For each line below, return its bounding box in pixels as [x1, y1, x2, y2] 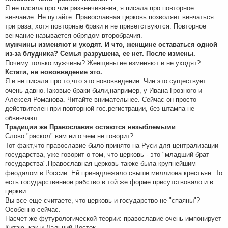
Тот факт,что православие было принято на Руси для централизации [5, 141, 218, 149]
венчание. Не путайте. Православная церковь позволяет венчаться [5, 13, 214, 21]
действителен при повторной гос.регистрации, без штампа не [5, 104, 194, 112]
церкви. [5, 187, 28, 195]
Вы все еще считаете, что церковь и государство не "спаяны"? [5, 196, 200, 204]
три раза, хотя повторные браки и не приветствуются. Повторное [5, 22, 206, 30]
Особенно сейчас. [5, 205, 61, 213]
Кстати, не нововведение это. [5, 68, 102, 76]
